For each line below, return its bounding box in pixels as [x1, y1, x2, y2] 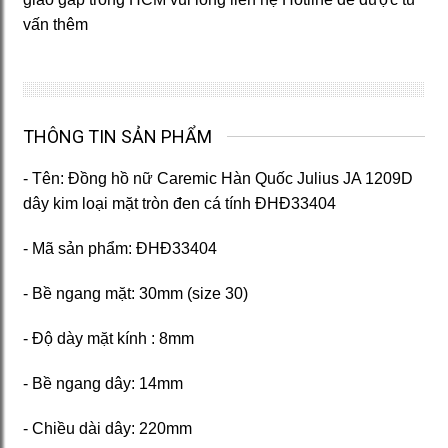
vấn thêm [23, 15, 88, 33]
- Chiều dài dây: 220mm [23, 419, 192, 437]
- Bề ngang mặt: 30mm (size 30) [23, 284, 248, 302]
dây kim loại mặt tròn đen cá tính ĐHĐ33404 [23, 194, 336, 212]
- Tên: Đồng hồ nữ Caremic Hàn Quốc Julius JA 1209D [23, 169, 413, 187]
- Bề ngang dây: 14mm [23, 374, 183, 392]
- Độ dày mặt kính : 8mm [23, 329, 194, 347]
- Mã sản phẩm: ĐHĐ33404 [23, 239, 217, 257]
